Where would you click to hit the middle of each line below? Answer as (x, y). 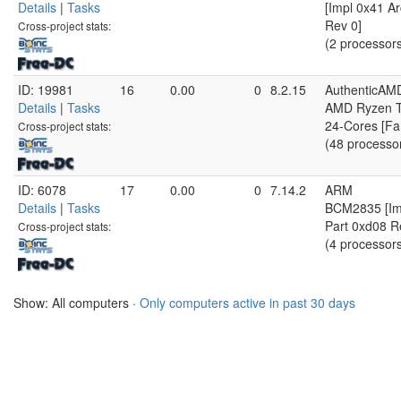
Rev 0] (343, 25)
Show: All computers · (77, 303)
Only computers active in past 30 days (247, 303)
